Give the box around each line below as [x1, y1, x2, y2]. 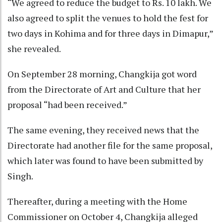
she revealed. [7, 42, 64, 55]
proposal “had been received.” [7, 98, 131, 111]
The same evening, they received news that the [7, 123, 199, 136]
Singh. [7, 169, 37, 182]
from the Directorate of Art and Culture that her [7, 83, 201, 95]
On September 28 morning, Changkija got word [7, 67, 197, 80]
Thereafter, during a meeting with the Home [7, 195, 187, 207]
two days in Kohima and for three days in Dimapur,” [7, 27, 213, 39]
